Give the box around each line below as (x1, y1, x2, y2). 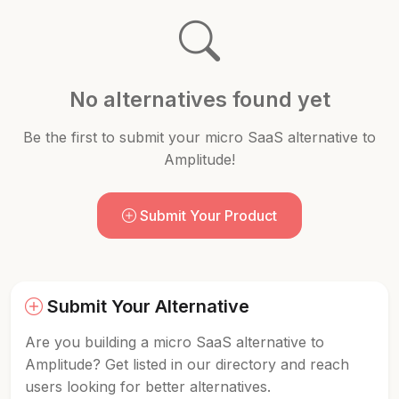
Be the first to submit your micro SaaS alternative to (23, 128, 376, 146)
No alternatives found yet (69, 86, 330, 112)
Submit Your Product (136, 207, 277, 224)
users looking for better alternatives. (25, 378, 271, 395)
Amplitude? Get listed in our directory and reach (25, 355, 349, 373)
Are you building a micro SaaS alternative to (25, 333, 324, 351)
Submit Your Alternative (43, 296, 249, 317)
